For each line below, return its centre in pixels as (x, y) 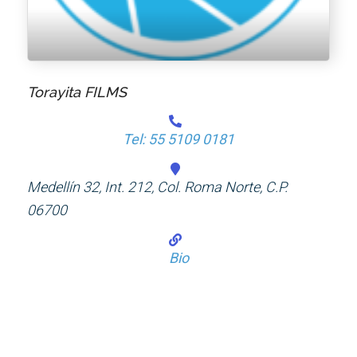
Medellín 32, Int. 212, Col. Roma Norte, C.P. (158, 187)
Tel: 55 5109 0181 (178, 139)
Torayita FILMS (77, 92)
